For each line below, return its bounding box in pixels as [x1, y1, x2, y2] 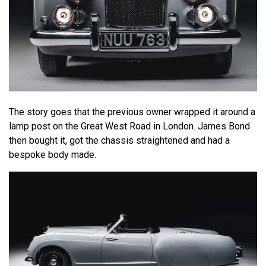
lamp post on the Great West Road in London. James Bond [9, 120, 250, 132]
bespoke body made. [9, 148, 96, 160]
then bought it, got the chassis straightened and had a [9, 134, 230, 146]
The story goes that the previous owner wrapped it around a [9, 106, 255, 118]
